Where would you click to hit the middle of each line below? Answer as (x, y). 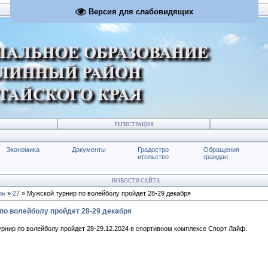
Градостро (153, 150)
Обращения (221, 150)
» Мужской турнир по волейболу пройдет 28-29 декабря (105, 193)
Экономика (23, 150)
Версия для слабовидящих (141, 11)
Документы (89, 150)
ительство (153, 157)
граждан (216, 157)
